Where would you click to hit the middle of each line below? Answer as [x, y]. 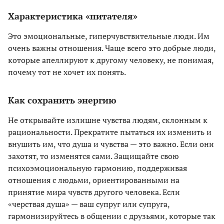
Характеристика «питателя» [73, 16]
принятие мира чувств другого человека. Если [94, 192]
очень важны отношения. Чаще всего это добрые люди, [112, 48]
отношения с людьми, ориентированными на [94, 180]
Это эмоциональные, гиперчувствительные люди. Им [109, 36]
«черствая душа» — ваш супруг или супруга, [89, 204]
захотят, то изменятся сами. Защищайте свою [93, 156]
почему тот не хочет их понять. [67, 72]
